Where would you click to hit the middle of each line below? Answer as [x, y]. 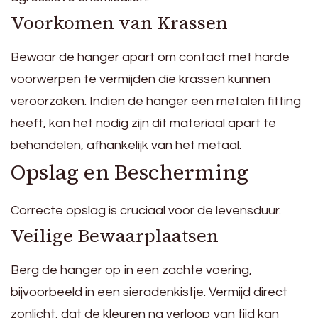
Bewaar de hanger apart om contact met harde [150, 57]
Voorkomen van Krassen [119, 23]
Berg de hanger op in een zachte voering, [131, 270]
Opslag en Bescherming [130, 172]
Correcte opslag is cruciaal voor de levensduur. [146, 211]
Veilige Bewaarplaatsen [115, 236]
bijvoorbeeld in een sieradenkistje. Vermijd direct [149, 292]
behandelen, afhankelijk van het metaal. [126, 146]
